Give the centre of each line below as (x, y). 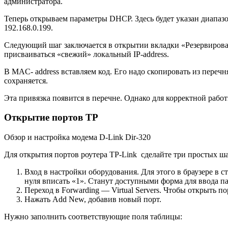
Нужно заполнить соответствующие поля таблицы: (93, 217)
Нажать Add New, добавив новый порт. (93, 199)
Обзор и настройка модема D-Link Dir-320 (77, 137)
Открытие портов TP (51, 118)
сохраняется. (26, 80)
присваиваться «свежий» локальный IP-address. (87, 54)
